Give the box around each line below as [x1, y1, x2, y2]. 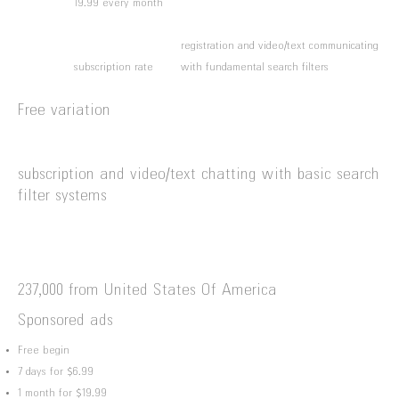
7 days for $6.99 [18, 366, 94, 379]
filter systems [18, 188, 107, 205]
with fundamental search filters [181, 61, 329, 74]
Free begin [18, 345, 69, 357]
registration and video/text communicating [181, 40, 379, 53]
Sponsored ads [18, 313, 113, 330]
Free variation [18, 102, 110, 119]
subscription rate [74, 61, 153, 74]
